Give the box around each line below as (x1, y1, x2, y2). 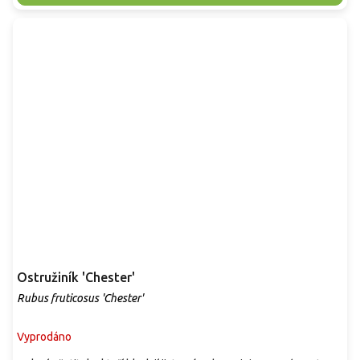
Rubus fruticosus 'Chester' (17, 292, 143, 305)
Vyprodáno (17, 330, 72, 344)
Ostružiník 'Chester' (17, 270, 135, 285)
